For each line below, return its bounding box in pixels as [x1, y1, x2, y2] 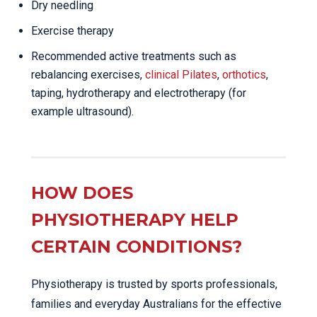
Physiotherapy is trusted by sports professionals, [31, 277, 277, 292]
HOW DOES [31, 183, 133, 204]
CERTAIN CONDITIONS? [31, 236, 242, 258]
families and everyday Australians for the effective [31, 297, 282, 311]
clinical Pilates [145, 68, 217, 82]
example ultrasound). [31, 105, 134, 119]
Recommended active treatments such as [31, 50, 236, 64]
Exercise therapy [31, 24, 114, 38]
